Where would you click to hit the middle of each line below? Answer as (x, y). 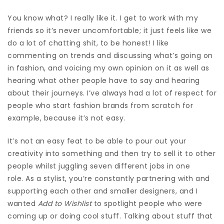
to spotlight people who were (147, 203)
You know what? (39, 18)
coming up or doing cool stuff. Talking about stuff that (110, 216)
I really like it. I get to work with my (134, 18)
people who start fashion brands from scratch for (100, 105)
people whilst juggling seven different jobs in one (99, 166)
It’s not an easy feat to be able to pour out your (97, 141)
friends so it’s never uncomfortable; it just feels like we (109, 30)
